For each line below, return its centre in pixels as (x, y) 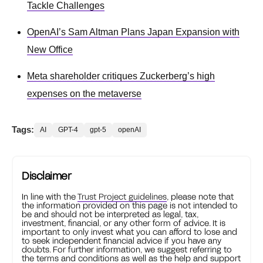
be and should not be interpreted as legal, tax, (110, 214)
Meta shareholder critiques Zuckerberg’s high (121, 76)
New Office (50, 49)
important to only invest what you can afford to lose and (129, 231)
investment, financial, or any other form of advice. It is (124, 222)
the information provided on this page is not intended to (130, 205)
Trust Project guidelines (122, 196)
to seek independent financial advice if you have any (122, 240)
